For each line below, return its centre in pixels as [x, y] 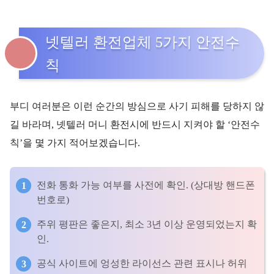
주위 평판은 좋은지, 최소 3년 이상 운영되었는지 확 [147, 224]
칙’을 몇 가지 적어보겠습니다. [75, 143]
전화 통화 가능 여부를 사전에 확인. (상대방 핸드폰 [146, 185]
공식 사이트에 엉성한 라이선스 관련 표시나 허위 [142, 264]
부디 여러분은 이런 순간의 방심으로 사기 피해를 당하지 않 [137, 106]
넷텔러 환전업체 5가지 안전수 [143, 43]
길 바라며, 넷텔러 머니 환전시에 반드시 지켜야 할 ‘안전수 [135, 125]
